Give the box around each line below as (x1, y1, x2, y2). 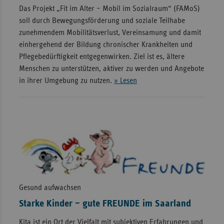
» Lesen (113, 76, 137, 84)
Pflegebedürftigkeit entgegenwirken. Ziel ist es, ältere (18, 52, 184, 60)
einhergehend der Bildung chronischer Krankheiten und (18, 40, 192, 48)
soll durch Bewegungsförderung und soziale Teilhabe (18, 16, 185, 24)
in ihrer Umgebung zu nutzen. (18, 76, 114, 84)
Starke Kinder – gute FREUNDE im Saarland (18, 198, 191, 208)
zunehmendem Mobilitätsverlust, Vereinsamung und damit (18, 28, 201, 36)
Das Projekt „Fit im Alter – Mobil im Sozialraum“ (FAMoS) (18, 4, 200, 12)
